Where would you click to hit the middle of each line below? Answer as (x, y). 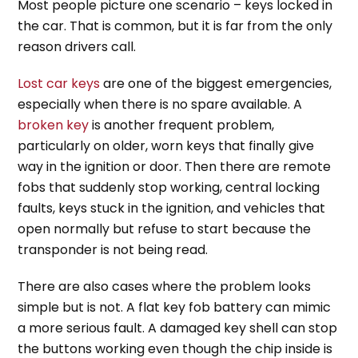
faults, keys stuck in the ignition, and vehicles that (172, 209)
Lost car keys (59, 84)
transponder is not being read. (113, 250)
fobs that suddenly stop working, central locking (169, 188)
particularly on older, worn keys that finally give (166, 146)
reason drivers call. (77, 47)
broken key (54, 125)
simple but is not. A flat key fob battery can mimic (175, 308)
